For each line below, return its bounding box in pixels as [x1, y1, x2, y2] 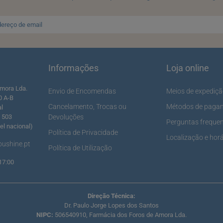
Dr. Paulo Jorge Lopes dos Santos [64, 202, 159, 209]
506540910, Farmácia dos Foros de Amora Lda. [53, 211, 187, 219]
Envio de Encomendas [48, 87, 116, 95]
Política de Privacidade [48, 128, 118, 136]
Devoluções [48, 113, 84, 121]
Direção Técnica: [88, 192, 135, 200]
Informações [48, 63, 99, 73]
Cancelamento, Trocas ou [48, 103, 126, 111]
